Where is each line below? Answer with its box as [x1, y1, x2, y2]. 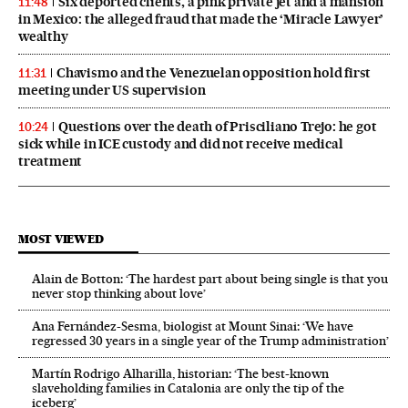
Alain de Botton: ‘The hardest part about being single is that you [32, 271, 388, 287]
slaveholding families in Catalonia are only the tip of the [32, 381, 344, 396]
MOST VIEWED [18, 232, 104, 247]
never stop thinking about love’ [32, 286, 206, 301]
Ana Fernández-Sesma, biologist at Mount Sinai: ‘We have [32, 319, 353, 334]
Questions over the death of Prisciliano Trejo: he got [58, 118, 377, 136]
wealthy [18, 28, 68, 46]
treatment [18, 153, 83, 170]
